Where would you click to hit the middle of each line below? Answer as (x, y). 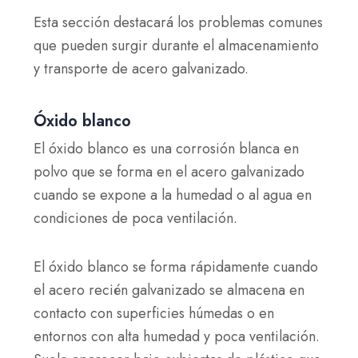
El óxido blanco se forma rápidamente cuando (176, 267)
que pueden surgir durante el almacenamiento (177, 45)
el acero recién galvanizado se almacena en (169, 290)
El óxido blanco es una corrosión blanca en (167, 149)
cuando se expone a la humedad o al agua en (173, 195)
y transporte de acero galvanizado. (141, 68)
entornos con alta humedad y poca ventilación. (177, 336)
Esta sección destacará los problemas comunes (179, 22)
